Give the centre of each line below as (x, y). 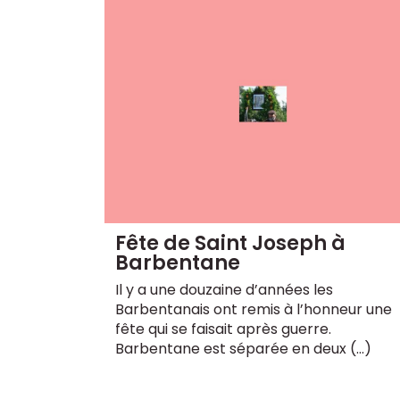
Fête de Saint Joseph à (230, 243)
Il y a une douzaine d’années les (224, 289)
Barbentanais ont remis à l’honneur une (254, 309)
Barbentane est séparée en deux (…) (243, 348)
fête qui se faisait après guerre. (223, 329)
